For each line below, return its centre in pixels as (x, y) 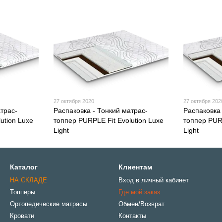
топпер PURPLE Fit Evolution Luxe (108, 121)
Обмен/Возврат (141, 204)
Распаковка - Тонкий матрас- (100, 111)
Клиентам (135, 167)
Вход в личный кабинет (154, 180)
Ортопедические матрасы (49, 204)
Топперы (23, 192)
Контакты (132, 216)
